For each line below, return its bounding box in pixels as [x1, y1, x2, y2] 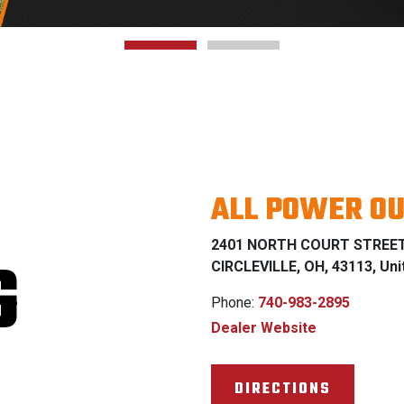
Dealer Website [211, 318, 317, 336]
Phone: [211, 293, 258, 311]
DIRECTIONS [234, 377, 331, 400]
